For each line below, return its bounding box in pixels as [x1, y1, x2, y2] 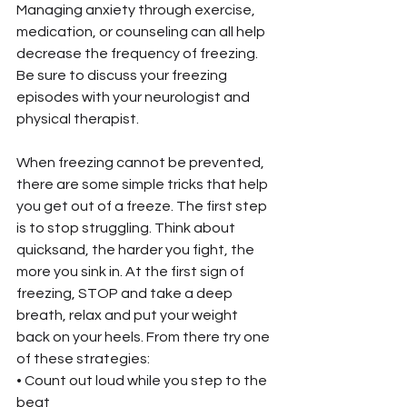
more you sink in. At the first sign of [16, 263, 247, 279]
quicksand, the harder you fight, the [16, 242, 257, 257]
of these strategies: [16, 351, 150, 366]
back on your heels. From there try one [16, 329, 273, 344]
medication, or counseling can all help [16, 24, 268, 39]
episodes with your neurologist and [16, 89, 253, 104]
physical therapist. [16, 111, 139, 126]
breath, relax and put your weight [16, 307, 241, 323]
